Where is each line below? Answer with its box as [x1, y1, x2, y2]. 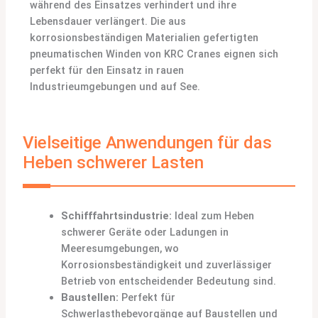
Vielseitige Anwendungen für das [23, 133, 273, 153]
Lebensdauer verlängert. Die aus [30, 14, 187, 28]
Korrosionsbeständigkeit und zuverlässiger [61, 258, 273, 272]
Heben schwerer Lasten [23, 153, 204, 173]
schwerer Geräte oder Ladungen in [61, 226, 229, 239]
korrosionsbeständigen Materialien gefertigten [30, 31, 259, 44]
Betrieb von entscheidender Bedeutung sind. [61, 275, 277, 288]
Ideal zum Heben [172, 209, 255, 223]
